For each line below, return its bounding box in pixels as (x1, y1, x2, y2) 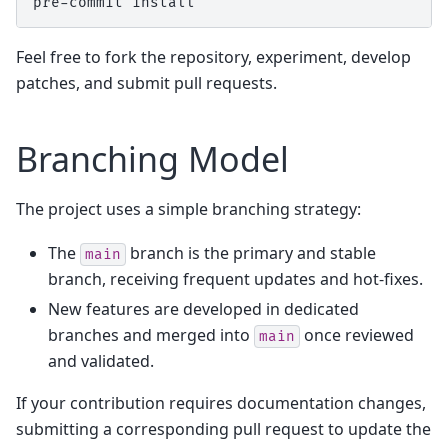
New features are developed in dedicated (48, 297, 359, 320)
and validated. (48, 349, 154, 372)
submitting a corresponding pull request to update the (16, 417, 431, 440)
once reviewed (300, 323, 414, 346)
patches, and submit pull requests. (16, 71, 277, 94)
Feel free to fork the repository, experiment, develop (16, 45, 411, 68)
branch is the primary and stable (126, 241, 376, 264)
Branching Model (16, 135, 289, 182)
